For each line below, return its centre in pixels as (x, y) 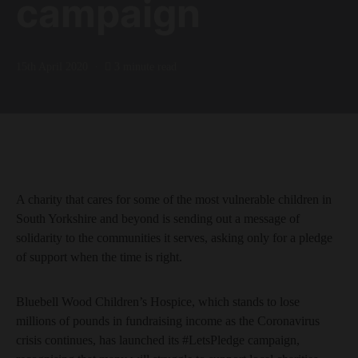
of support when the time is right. (99, 257)
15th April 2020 (52, 67)
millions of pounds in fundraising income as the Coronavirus (168, 321)
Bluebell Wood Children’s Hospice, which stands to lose (158, 302)
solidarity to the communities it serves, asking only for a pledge (174, 238)
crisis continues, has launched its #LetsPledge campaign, (158, 340)
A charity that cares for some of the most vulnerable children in (174, 199)
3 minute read (145, 67)
